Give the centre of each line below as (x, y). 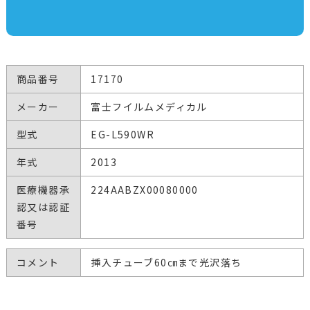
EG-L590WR (123, 135)
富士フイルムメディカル (149, 107)
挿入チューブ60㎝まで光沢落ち (166, 263)
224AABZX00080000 (145, 190)
